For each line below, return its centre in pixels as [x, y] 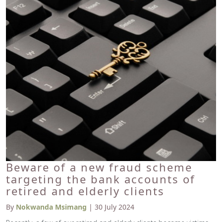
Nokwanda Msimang [51, 207]
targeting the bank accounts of [101, 179]
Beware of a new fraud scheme [99, 167]
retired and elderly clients [85, 191]
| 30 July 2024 [111, 207]
